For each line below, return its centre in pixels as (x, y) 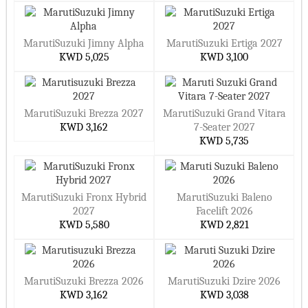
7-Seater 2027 (224, 127)
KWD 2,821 (224, 225)
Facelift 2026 (224, 211)
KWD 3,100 (224, 57)
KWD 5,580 (84, 225)
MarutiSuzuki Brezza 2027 (84, 113)
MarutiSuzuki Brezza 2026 (84, 281)
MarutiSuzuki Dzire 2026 (224, 281)
